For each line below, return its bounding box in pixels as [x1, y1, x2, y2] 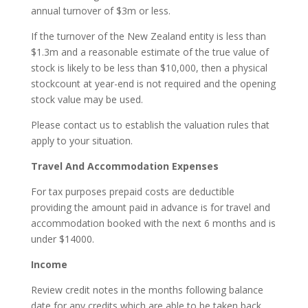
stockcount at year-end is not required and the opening [30, 76, 276, 90]
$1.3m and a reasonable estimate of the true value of [30, 45, 269, 58]
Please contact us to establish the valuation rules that [30, 118, 269, 131]
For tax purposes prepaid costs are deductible [30, 184, 234, 198]
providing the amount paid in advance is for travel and [30, 200, 270, 214]
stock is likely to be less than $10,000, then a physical [30, 60, 267, 74]
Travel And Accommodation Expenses [30, 159, 219, 173]
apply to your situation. [30, 133, 133, 147]
